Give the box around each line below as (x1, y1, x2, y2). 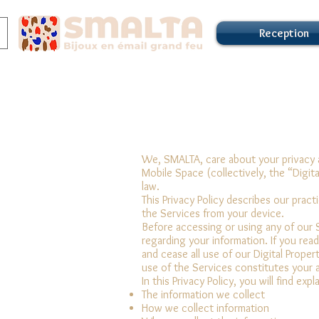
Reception (258, 26, 309, 40)
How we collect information (142, 300, 269, 315)
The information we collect (142, 287, 265, 301)
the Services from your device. (142, 206, 284, 220)
